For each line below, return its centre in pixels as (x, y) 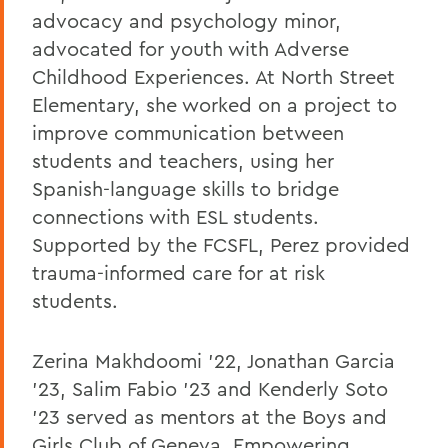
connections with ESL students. (175, 216)
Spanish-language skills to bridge (185, 188)
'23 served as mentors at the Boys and (209, 416)
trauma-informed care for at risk (178, 272)
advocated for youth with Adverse (190, 48)
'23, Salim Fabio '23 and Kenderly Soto (210, 388)
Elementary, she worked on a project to (214, 104)
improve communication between (188, 132)
